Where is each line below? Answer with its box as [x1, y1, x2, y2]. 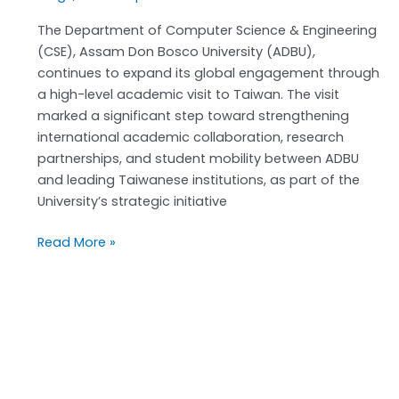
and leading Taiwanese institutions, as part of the [37, 171, 360, 190]
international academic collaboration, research [37, 128, 344, 147]
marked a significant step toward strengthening [37, 107, 349, 126]
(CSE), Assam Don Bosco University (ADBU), [37, 43, 315, 61]
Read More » [37, 233, 116, 252]
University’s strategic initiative [37, 192, 227, 211]
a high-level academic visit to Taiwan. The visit [37, 85, 339, 104]
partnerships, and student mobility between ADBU [37, 150, 359, 168]
